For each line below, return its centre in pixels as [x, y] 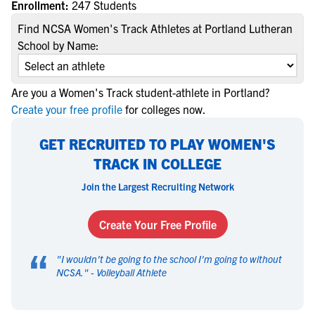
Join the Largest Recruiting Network [157, 186]
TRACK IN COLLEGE [157, 163]
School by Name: [58, 45]
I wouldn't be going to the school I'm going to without [172, 259]
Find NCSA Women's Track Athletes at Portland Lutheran [155, 28]
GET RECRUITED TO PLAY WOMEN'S [157, 144]
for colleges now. [166, 109]
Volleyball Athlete [131, 272]
